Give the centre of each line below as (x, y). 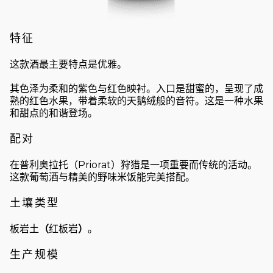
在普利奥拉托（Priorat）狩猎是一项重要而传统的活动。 (133, 165)
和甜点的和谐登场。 (54, 113)
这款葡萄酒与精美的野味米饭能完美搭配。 (102, 177)
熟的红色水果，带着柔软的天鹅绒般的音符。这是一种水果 (136, 101)
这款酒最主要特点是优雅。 (68, 64)
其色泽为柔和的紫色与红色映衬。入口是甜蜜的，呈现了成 (136, 88)
